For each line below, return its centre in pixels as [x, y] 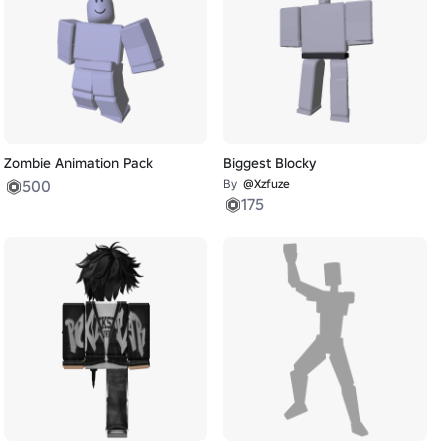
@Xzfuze [267, 183]
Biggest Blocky [270, 162]
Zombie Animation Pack [78, 162]
